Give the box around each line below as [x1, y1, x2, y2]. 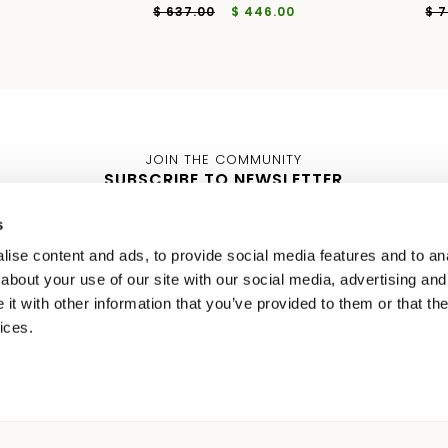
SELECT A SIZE [259, 378, 352, 395]
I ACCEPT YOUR [291, 346, 378, 363]
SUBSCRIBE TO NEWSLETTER [104, 167, 344, 191]
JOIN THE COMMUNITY [145, 149, 302, 169]
